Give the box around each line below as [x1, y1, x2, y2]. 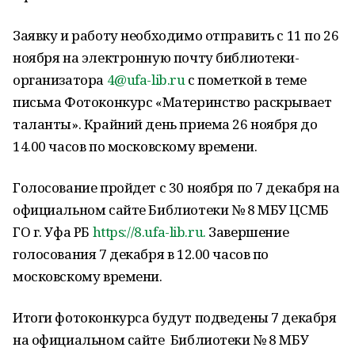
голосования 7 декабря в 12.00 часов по [13, 245, 269, 263]
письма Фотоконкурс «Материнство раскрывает [13, 93, 332, 111]
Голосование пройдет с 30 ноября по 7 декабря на [13, 178, 340, 197]
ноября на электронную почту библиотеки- [13, 48, 300, 67]
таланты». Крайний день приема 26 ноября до [13, 115, 318, 133]
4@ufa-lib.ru [106, 71, 185, 89]
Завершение [205, 223, 289, 241]
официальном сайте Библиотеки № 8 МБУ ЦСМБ [13, 200, 329, 219]
